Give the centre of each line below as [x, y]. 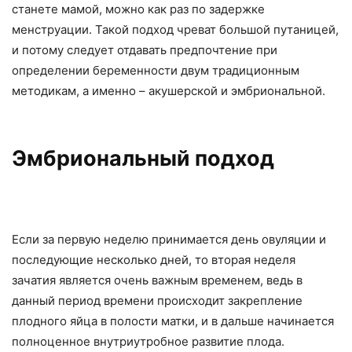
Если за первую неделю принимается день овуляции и [169, 239]
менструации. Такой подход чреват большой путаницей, [175, 29]
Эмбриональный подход [143, 158]
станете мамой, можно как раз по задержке [138, 9]
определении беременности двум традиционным [156, 70]
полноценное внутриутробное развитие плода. [148, 341]
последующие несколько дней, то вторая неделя [154, 260]
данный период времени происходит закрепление [157, 301]
